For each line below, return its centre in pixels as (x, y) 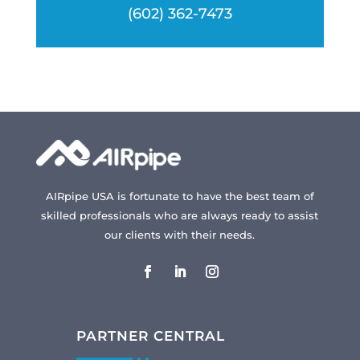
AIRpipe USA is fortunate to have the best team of (180, 196)
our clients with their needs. (180, 235)
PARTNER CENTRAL (150, 336)
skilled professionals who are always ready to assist (180, 216)
